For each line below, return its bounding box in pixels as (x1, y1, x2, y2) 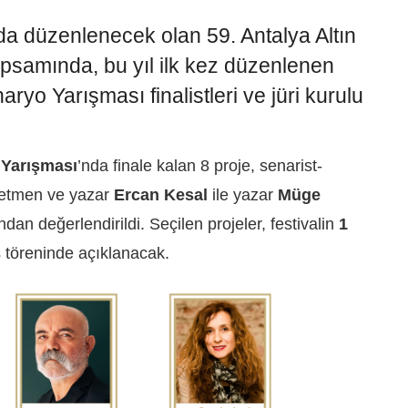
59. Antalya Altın (207, 24, 356, 47)
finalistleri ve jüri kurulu (150, 84, 363, 107)
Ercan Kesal (114, 185, 208, 204)
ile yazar (208, 185, 278, 204)
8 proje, (200, 156, 260, 175)
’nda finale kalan (77, 156, 200, 175)
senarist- (260, 156, 322, 175)
